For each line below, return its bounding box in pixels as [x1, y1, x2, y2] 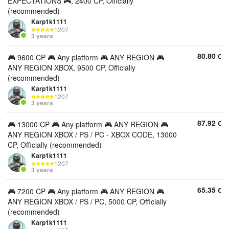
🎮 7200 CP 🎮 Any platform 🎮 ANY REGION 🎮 [8, 186, 164, 196]
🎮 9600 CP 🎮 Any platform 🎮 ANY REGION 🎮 [8, 52, 164, 62]
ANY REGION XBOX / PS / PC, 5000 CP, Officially [8, 196, 167, 207]
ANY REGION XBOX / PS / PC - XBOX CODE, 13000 [8, 129, 177, 140]
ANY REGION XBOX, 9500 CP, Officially [8, 62, 135, 73]
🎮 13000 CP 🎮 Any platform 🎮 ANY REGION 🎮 [8, 119, 168, 129]
